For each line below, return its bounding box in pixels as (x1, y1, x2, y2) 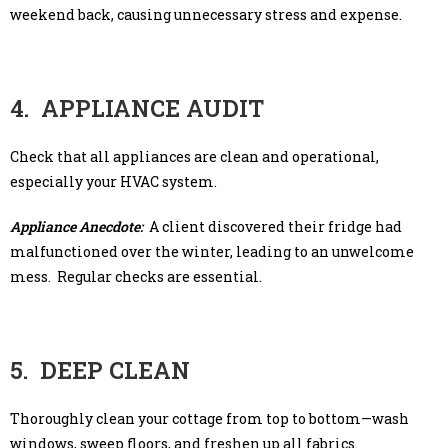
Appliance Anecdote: (10, 216, 149, 236)
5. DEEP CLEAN (10, 354, 190, 385)
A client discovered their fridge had (149, 216, 402, 236)
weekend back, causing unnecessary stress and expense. (10, 4, 402, 24)
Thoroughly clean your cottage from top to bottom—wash (10, 408, 409, 428)
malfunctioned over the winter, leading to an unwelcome (10, 241, 414, 261)
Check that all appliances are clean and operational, (10, 146, 379, 166)
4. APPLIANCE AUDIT (10, 92, 264, 123)
